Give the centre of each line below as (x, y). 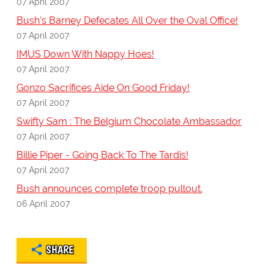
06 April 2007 (43, 204)
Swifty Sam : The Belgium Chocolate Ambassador (129, 122)
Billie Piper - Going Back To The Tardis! (102, 155)
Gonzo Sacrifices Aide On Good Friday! (103, 88)
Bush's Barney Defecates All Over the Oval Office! (127, 21)
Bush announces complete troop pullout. (109, 189)
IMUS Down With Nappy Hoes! (85, 54)
